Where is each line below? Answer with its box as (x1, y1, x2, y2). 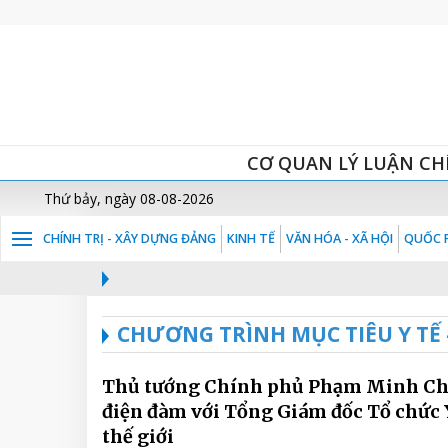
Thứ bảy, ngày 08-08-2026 (44, 189, 214, 208)
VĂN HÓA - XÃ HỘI (286, 230, 393, 247)
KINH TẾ (227, 230, 275, 247)
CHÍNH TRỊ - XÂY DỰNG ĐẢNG (43, 230, 216, 247)
